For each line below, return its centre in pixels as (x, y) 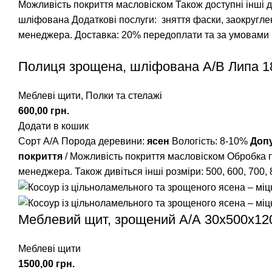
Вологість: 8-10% (210, 141)
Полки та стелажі (124, 95)
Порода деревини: (104, 141)
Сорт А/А (40, 141)
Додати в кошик (53, 126)
